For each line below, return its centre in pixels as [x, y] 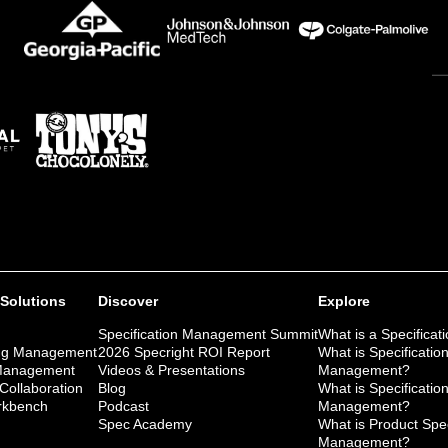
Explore [344, 300]
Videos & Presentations [171, 369]
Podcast [123, 405]
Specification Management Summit [208, 333]
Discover [128, 300]
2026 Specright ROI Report [184, 351]
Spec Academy [145, 423]
